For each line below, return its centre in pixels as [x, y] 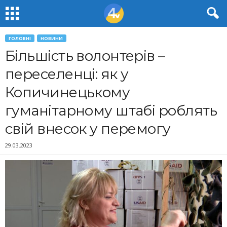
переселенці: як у [67, 74]
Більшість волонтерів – [85, 56]
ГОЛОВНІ [20, 38]
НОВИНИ [52, 38]
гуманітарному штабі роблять [111, 110]
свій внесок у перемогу [88, 129]
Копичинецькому [68, 92]
